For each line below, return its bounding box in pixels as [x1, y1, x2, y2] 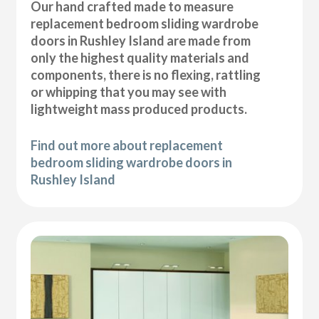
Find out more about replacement [31, 137, 224, 153]
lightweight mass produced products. [31, 100, 248, 117]
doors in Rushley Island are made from [31, 32, 251, 48]
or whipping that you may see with [31, 83, 227, 100]
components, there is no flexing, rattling [31, 66, 261, 83]
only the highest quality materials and [31, 49, 250, 66]
